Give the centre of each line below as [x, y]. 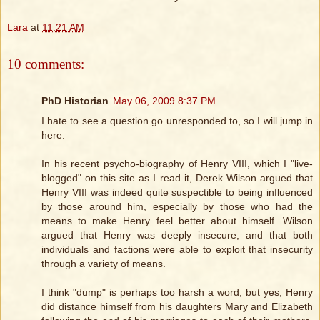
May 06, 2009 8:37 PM [164, 101]
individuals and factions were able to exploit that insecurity [177, 250]
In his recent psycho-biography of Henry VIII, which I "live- [177, 164]
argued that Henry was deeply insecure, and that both [177, 235]
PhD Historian [75, 101]
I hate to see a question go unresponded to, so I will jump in [177, 121]
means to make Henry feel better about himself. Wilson [177, 221]
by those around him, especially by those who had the [177, 207]
